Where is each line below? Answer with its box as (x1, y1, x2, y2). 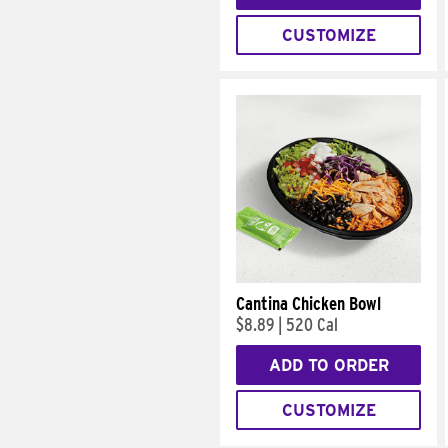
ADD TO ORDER (268, 355, 389, 375)
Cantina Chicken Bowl (236, 293, 381, 314)
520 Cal (286, 314, 338, 335)
